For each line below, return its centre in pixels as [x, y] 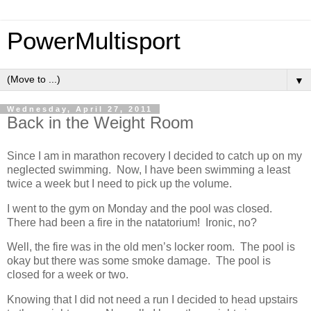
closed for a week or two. [69, 275]
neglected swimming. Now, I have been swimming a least [149, 169]
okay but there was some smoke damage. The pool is [139, 261]
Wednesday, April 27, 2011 [80, 109]
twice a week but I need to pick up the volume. [119, 183]
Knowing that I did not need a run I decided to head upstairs [152, 300]
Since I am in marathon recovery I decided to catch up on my [154, 155]
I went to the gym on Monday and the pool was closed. [141, 208]
